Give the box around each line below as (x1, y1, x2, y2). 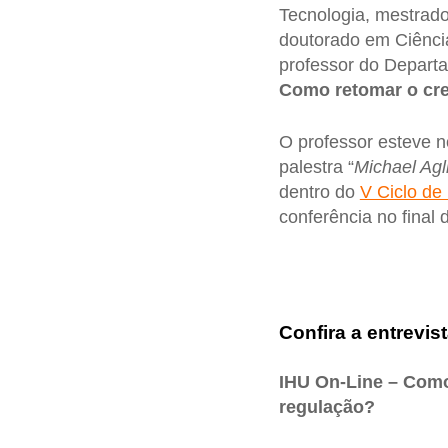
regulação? (278, 397, 375, 418)
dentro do (278, 181, 360, 202)
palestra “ (278, 156, 354, 177)
